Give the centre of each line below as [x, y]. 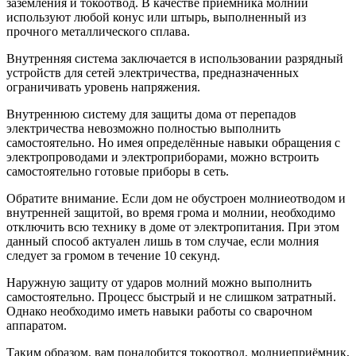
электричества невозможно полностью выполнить [143, 128]
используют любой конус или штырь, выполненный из [156, 17]
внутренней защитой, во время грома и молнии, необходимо [171, 212]
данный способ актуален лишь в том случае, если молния [163, 241]
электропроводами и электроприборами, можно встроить [163, 157]
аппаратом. [37, 325]
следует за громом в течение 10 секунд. [113, 255]
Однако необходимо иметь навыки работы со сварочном [159, 311]
